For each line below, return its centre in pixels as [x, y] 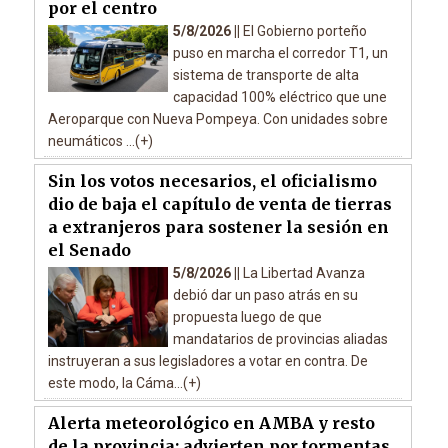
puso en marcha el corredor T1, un [280, 53]
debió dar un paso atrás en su [265, 295]
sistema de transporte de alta [265, 75]
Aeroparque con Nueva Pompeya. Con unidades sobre [217, 119]
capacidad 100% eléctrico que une [279, 97]
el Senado [89, 250]
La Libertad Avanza [303, 273]
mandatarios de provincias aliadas [280, 339]
